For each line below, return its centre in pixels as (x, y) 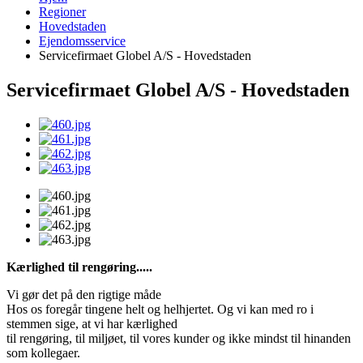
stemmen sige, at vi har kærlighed (92, 323)
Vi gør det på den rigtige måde (84, 294)
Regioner (62, 12)
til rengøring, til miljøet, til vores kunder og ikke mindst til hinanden (179, 338)
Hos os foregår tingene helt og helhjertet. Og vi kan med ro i (160, 309)
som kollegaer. (43, 352)
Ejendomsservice (82, 41)
